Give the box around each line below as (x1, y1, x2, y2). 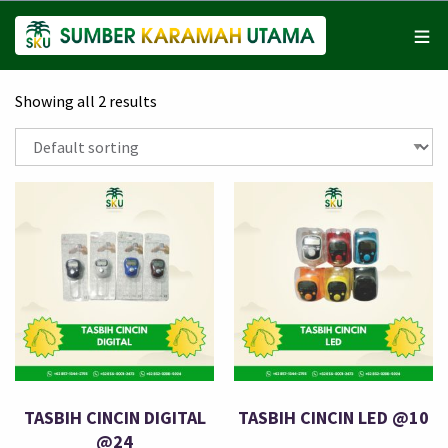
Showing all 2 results (15, 91, 157, 111)
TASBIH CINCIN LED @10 (238, 406, 429, 430)
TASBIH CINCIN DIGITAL (23, 406, 206, 430)
